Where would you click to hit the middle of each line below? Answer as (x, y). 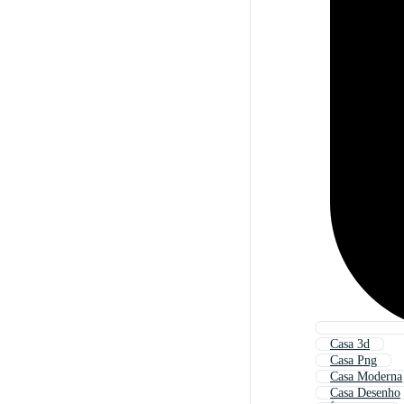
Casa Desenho (365, 393)
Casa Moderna (366, 377)
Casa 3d (350, 344)
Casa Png (353, 361)
